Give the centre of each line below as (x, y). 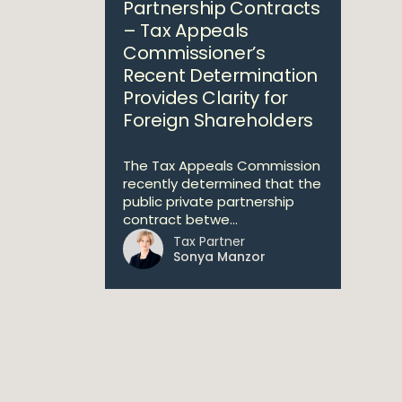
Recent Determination (220, 75)
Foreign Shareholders (218, 120)
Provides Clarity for (205, 98)
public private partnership (209, 201)
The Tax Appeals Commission (222, 166)
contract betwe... (180, 219)
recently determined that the (222, 184)
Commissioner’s (194, 53)
